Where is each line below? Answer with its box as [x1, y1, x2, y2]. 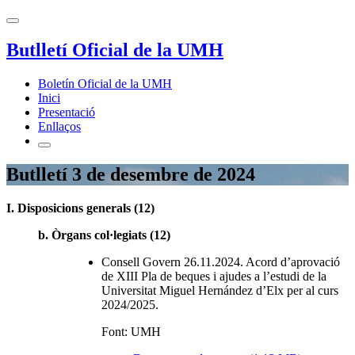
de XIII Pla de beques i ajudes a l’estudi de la [101, 269, 326, 283]
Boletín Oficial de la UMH [38, 76, 172, 90]
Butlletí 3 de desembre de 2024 [6, 163, 255, 185]
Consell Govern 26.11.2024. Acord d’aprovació [101, 254, 340, 269]
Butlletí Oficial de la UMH [6, 39, 223, 60]
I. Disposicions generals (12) [6, 200, 155, 215]
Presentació [38, 105, 95, 119]
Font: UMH [101, 324, 161, 338]
